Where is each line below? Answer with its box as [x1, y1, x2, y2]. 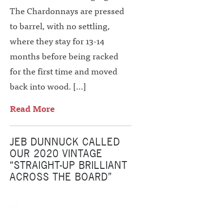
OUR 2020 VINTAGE [10, 146, 103, 161]
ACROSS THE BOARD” [10, 170, 112, 184]
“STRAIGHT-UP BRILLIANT [10, 158, 127, 172]
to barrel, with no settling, [10, 18, 110, 33]
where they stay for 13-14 [10, 34, 104, 48]
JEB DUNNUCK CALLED [10, 135, 120, 149]
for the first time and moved [10, 64, 117, 78]
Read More [10, 101, 54, 116]
